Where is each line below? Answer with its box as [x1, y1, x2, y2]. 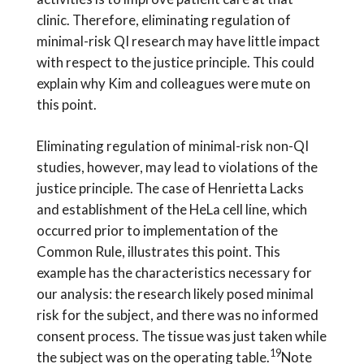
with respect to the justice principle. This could [36, 53, 314, 71]
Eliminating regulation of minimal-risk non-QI [36, 136, 309, 154]
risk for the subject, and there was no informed [36, 305, 318, 323]
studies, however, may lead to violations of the [36, 158, 318, 175]
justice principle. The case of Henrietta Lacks [36, 179, 304, 197]
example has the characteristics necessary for [36, 263, 312, 281]
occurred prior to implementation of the [36, 221, 278, 239]
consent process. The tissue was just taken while [36, 327, 327, 344]
